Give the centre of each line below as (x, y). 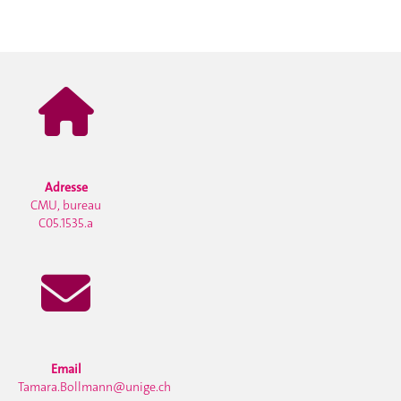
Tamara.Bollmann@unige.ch (94, 386)
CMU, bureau (66, 205)
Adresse (66, 187)
